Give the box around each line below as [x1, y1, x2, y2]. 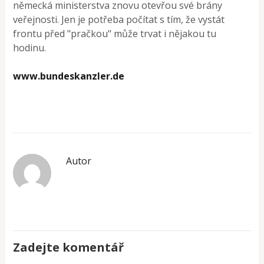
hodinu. [13, 41, 47, 54]
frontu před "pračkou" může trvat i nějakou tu [13, 27, 217, 40]
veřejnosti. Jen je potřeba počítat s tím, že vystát [13, 12, 225, 26]
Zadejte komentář [13, 239, 124, 255]
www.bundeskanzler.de [13, 69, 125, 82]
